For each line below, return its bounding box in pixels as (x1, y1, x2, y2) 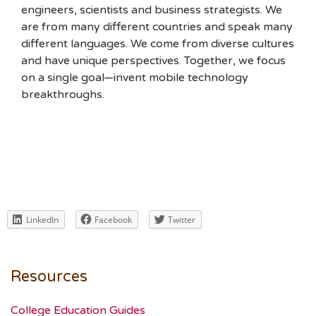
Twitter (168, 214, 195, 226)
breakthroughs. (21, 87, 104, 102)
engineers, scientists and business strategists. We (21, 3, 282, 17)
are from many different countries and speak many (21, 20, 293, 34)
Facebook (95, 214, 132, 226)
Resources (11, 267, 87, 286)
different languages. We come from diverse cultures (21, 37, 294, 51)
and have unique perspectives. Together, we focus (21, 54, 286, 68)
